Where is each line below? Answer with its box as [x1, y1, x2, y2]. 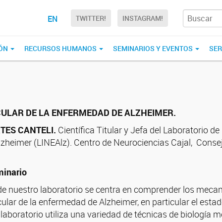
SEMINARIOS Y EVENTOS [113, 44, 194, 53]
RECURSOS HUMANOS [24, 44, 98, 53]
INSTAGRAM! [122, 13, 163, 23]
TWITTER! [76, 13, 106, 23]
